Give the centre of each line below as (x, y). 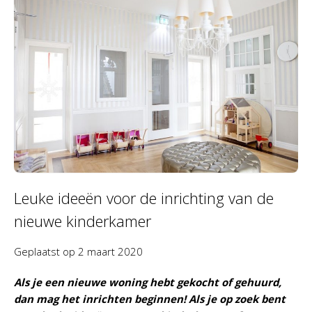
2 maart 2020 (110, 251)
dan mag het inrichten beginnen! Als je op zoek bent (150, 298)
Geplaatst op (46, 251)
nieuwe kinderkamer (83, 220)
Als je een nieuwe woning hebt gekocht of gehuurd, (148, 282)
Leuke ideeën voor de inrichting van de (144, 197)
